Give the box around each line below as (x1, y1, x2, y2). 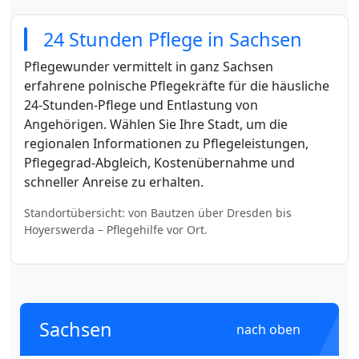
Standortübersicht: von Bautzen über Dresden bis (23, 204, 292, 220)
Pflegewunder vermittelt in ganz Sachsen (23, 57, 273, 75)
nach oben (236, 320, 305, 338)
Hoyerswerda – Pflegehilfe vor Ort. (23, 221, 208, 237)
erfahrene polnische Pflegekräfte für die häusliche (23, 76, 329, 95)
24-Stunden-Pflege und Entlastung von (23, 95, 258, 114)
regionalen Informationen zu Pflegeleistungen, (23, 134, 309, 152)
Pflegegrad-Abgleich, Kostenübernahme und (23, 153, 295, 171)
